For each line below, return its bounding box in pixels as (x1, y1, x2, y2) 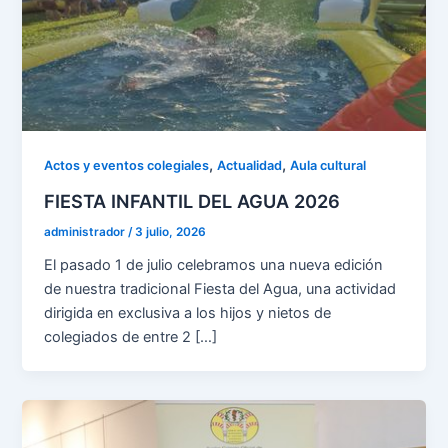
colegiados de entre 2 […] (44, 327, 218, 346)
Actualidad (217, 158, 283, 174)
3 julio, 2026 (135, 224, 207, 239)
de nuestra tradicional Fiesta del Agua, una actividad (44, 279, 397, 298)
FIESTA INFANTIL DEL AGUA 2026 (44, 189, 341, 212)
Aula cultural (290, 158, 367, 174)
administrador (44, 224, 129, 239)
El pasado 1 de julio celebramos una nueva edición (44, 255, 384, 274)
